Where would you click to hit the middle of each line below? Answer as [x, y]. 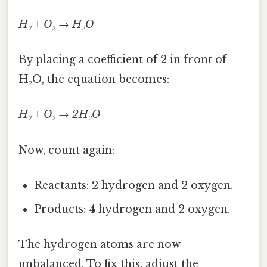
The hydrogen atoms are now [100, 245]
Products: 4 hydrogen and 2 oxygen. [132, 209]
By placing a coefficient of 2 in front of [122, 60]
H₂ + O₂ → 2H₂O [59, 115]
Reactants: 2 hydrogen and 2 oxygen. [134, 185]
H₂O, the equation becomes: [94, 80]
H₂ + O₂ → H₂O [56, 24]
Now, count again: [66, 150]
